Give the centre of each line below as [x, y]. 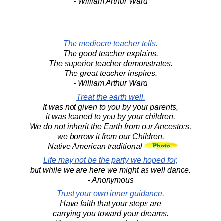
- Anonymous [110, 180]
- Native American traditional [94, 147]
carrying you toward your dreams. [110, 214]
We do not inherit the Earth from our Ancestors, [110, 127]
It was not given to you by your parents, [110, 107]
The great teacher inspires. [110, 74]
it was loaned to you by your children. [110, 117]
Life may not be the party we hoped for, [110, 160]
